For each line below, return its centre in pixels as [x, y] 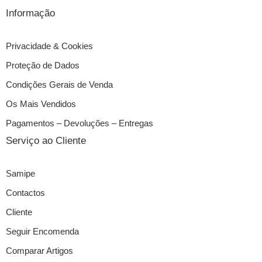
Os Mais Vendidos [41, 104]
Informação [30, 13]
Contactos [25, 193]
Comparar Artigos [39, 251]
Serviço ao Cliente [46, 140]
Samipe [20, 173]
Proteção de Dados [43, 65]
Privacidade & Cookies [49, 46]
